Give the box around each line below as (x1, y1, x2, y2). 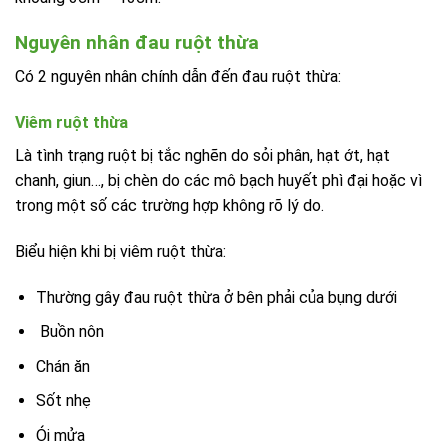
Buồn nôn (39, 322, 104, 342)
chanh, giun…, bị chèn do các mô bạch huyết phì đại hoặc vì (15, 170, 422, 190)
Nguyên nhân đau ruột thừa (15, 30, 259, 54)
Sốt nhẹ (35, 391, 91, 411)
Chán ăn (35, 356, 90, 376)
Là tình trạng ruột (15, 145, 137, 165)
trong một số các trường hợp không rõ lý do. (15, 195, 328, 215)
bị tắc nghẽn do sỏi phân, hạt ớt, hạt (141, 145, 390, 165)
